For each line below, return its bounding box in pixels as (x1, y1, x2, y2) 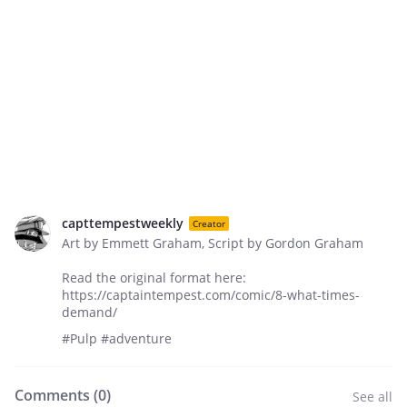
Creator (193, 216, 225, 230)
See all (352, 388, 392, 405)
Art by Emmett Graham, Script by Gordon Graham (62, 234, 363, 252)
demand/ (62, 303, 117, 321)
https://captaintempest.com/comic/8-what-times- (62, 286, 360, 303)
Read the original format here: (62, 269, 246, 286)
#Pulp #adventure (62, 330, 172, 347)
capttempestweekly (62, 214, 184, 232)
